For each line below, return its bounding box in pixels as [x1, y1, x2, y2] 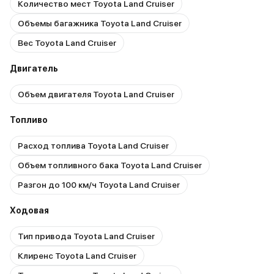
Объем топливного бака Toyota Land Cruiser [18, 160, 202, 170]
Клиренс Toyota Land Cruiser [18, 250, 136, 261]
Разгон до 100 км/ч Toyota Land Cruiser [18, 179, 180, 190]
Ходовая [10, 205, 49, 215]
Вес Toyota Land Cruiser [18, 37, 116, 48]
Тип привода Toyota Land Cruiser [18, 231, 155, 241]
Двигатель [10, 63, 58, 73]
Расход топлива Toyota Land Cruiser [18, 140, 169, 150]
